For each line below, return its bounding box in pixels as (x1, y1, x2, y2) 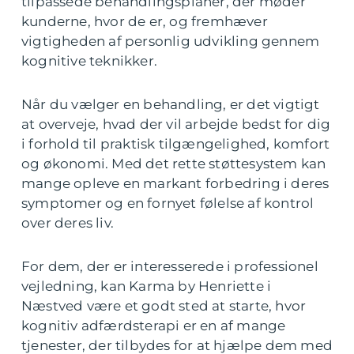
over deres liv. (21, 215, 114, 232)
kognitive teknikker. (21, 53, 157, 70)
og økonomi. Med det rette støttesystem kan (21, 156, 326, 172)
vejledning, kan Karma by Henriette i (21, 278, 272, 295)
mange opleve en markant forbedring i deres (21, 175, 330, 192)
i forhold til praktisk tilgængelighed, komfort (21, 136, 330, 153)
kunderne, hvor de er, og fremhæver (21, 13, 268, 30)
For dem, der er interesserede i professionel (21, 258, 318, 275)
